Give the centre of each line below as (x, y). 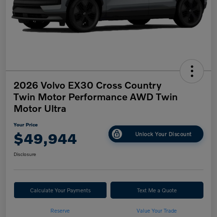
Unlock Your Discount (163, 133)
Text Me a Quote (157, 190)
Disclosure (25, 154)
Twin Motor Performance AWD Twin (96, 97)
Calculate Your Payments (60, 190)
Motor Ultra (40, 108)
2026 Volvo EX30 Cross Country (87, 85)
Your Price (26, 125)
